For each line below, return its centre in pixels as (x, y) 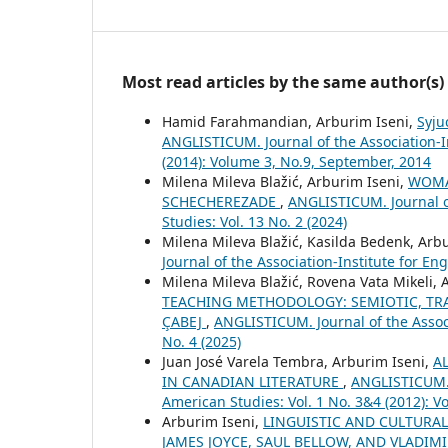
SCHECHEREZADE (221, 202)
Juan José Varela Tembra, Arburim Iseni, (297, 362)
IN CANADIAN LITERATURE (252, 382)
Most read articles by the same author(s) (283, 82)
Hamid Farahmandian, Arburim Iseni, (289, 122)
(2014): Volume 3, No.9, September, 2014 (296, 162)
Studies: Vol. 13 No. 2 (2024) (254, 222)
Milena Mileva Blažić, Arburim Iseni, (285, 182)
